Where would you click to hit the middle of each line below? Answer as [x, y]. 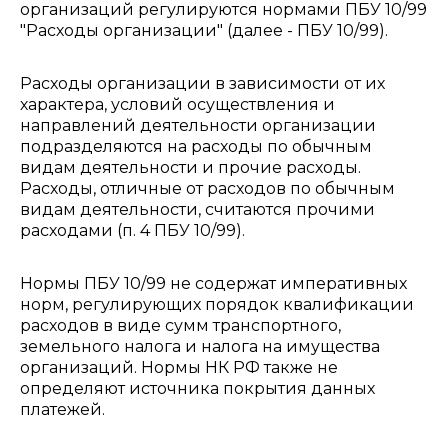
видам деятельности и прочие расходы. [190, 167]
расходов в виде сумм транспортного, [180, 325]
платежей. [62, 409]
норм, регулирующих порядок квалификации [217, 304]
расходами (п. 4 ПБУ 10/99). [132, 230]
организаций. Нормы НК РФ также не [179, 367]
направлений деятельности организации [198, 125]
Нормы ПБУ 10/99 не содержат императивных [213, 283]
